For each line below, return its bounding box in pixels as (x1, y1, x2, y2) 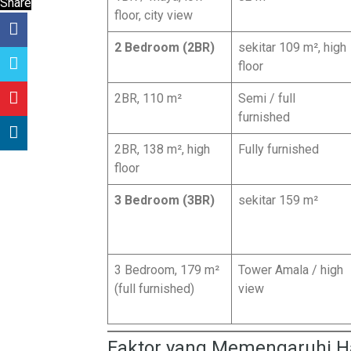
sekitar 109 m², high (238, 40, 346, 55)
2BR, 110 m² (114, 91, 182, 106)
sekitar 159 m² (238, 193, 318, 208)
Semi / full (238, 91, 295, 106)
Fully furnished (238, 142, 319, 157)
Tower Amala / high (238, 262, 343, 277)
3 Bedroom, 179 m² (114, 262, 219, 277)
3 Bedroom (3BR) (114, 193, 215, 208)
